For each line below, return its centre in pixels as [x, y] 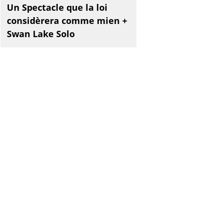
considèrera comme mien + [67, 21]
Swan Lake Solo [41, 34]
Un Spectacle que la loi [57, 8]
